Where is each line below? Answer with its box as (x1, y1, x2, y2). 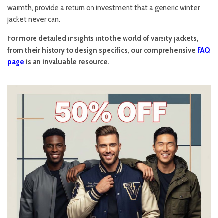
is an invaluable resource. (24, 57, 109, 66)
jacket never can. (7, 15, 60, 24)
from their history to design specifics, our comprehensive (7, 45, 197, 54)
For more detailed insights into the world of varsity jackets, (7, 34, 199, 43)
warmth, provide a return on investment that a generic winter (7, 3, 200, 12)
